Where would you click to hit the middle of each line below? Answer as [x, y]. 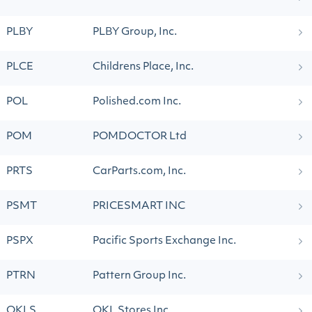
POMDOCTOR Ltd [140, 137]
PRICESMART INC [139, 206]
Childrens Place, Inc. [143, 67]
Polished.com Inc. [137, 102]
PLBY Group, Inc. [135, 32]
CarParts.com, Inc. [139, 172]
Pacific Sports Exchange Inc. [164, 241]
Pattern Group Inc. [139, 276]
